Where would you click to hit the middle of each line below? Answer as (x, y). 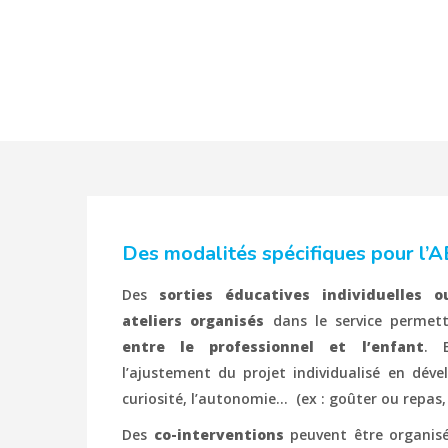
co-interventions (218, 434)
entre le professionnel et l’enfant (273, 346)
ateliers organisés (193, 320)
